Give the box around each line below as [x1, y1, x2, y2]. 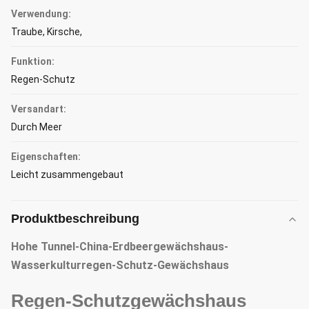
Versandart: [11, 103, 66, 114]
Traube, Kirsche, [11, 26, 82, 37]
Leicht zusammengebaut [11, 169, 123, 180]
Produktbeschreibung [11, 212, 139, 226]
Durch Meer [11, 121, 62, 132]
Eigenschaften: [11, 151, 81, 162]
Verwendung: [11, 8, 71, 19]
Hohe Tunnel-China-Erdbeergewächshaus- [11, 240, 228, 253]
